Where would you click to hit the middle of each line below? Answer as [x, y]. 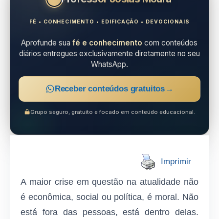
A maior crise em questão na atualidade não [109, 182]
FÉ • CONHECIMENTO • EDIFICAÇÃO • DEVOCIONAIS [109, 22]
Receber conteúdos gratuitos [110, 88]
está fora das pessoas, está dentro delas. [109, 212]
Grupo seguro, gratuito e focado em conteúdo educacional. [112, 112]
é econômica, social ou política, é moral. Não [109, 197]
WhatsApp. [109, 64]
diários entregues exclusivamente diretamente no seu [109, 53]
